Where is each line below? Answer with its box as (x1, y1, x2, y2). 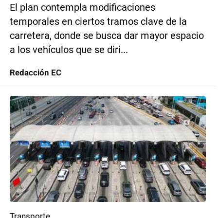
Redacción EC (10, 68, 61, 77)
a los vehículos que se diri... (10, 44, 128, 55)
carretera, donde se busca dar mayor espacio (10, 30, 204, 41)
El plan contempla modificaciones (10, 2, 155, 13)
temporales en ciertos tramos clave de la (10, 16, 187, 27)
